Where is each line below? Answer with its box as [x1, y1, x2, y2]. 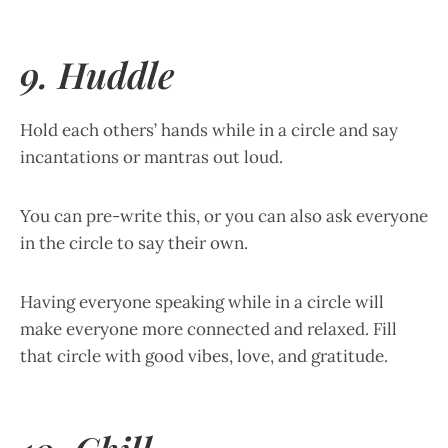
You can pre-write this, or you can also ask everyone [20, 205, 428, 227]
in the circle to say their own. [20, 232, 248, 254]
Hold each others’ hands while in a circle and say [20, 119, 398, 141]
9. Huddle [20, 50, 174, 98]
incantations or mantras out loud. [20, 146, 283, 168]
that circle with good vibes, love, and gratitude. [20, 345, 388, 367]
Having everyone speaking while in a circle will [20, 291, 384, 313]
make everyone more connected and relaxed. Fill [20, 318, 397, 340]
